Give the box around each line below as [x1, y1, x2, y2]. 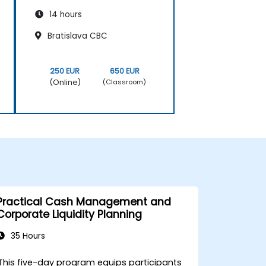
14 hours [47, 8, 82, 20]
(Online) [49, 77, 81, 87]
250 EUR [50, 65, 80, 76]
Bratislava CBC [45, 30, 107, 42]
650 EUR [109, 65, 140, 76]
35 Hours [8, 230, 45, 242]
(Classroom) [103, 77, 147, 87]
